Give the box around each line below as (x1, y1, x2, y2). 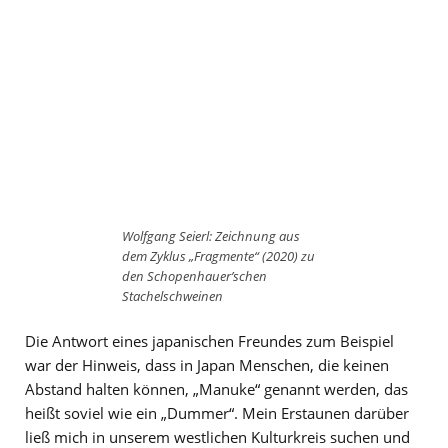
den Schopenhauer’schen (122, 267, 267, 286)
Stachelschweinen (122, 287, 223, 306)
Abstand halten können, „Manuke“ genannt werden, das (25, 378, 408, 399)
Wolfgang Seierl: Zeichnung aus (122, 227, 300, 246)
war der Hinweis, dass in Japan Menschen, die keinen (25, 354, 389, 375)
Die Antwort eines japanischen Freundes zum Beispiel (25, 330, 394, 351)
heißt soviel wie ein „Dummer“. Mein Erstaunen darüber (25, 402, 409, 423)
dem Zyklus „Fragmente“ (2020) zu (122, 247, 315, 266)
